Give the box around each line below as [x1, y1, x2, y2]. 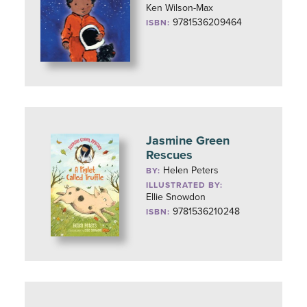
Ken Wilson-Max [146, 2, 214, 14]
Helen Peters [163, 164, 219, 176]
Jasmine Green [146, 133, 230, 148]
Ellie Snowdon [146, 191, 206, 203]
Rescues [146, 147, 193, 162]
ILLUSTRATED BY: [146, 180, 223, 190]
